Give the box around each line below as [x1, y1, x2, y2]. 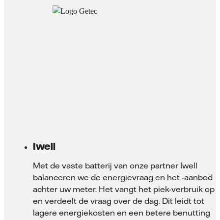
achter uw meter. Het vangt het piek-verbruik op [33, 184, 215, 194]
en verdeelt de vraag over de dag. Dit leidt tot [33, 196, 204, 206]
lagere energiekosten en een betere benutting [33, 208, 210, 218]
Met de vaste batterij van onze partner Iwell [33, 161, 197, 171]
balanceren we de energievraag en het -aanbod [33, 172, 213, 183]
